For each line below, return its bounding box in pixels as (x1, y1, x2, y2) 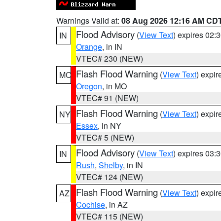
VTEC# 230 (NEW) (76, 53, 143, 64)
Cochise (76, 199, 105, 210)
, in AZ (105, 199, 128, 210)
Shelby (99, 159, 123, 171)
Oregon (76, 80, 102, 92)
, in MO (102, 80, 127, 92)
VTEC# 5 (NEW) (76, 132, 134, 143)
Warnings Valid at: (56, 15, 121, 26)
